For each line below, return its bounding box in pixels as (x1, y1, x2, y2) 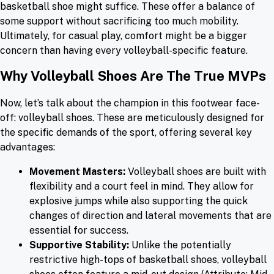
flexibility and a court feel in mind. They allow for (29, 180, 254, 193)
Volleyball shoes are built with (125, 166, 266, 178)
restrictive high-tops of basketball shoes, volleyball (29, 254, 267, 266)
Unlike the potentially (129, 239, 231, 251)
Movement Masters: (29, 166, 125, 178)
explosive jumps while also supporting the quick (29, 195, 248, 207)
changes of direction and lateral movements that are (29, 210, 272, 222)
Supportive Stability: (29, 239, 129, 251)
